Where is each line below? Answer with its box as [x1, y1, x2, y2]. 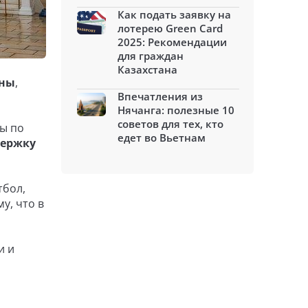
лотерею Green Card [118, 21, 223, 35]
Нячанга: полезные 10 [118, 103, 234, 117]
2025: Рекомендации [118, 35, 227, 49]
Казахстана [118, 63, 177, 76]
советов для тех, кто [118, 117, 223, 131]
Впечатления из [118, 89, 203, 103]
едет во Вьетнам [118, 131, 206, 144]
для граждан [118, 49, 184, 63]
